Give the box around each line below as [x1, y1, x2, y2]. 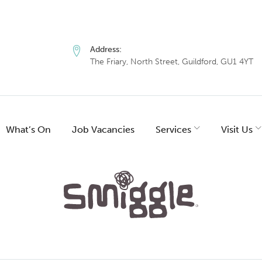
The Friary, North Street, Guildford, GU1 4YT [90, 56, 253, 67]
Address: [90, 44, 122, 54]
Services [156, 123, 191, 135]
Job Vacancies [72, 123, 135, 135]
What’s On [6, 123, 51, 135]
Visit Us [221, 123, 253, 135]
